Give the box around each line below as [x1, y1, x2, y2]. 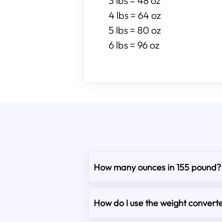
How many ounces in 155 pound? [94, 161, 221, 173]
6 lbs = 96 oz [109, 39, 160, 51]
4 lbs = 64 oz [109, 9, 161, 21]
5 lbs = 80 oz [109, 24, 161, 36]
